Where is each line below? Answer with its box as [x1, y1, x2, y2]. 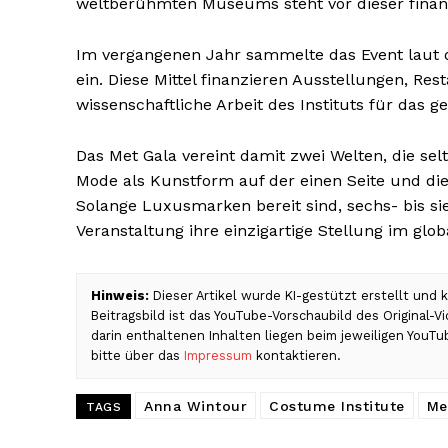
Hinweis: [91, 288, 149, 304]
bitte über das [91, 348, 184, 364]
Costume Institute [269, 398, 405, 415]
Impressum [184, 348, 252, 364]
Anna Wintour [144, 398, 247, 415]
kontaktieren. [252, 348, 341, 364]
